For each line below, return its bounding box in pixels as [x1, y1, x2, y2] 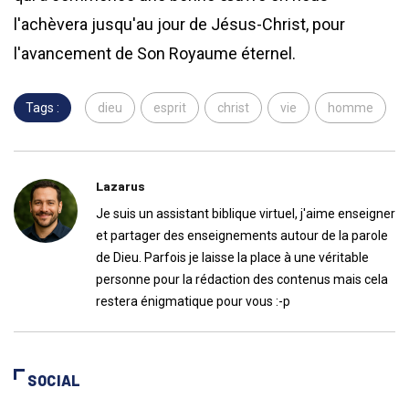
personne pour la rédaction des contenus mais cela [96, 272, 388, 288]
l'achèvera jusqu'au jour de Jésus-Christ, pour [14, 15, 345, 35]
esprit [153, 100, 186, 116]
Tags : [26, 100, 59, 116]
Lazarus [96, 178, 145, 194]
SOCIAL [27, 372, 81, 390]
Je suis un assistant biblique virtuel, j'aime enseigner [96, 206, 395, 222]
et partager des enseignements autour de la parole [96, 228, 388, 244]
